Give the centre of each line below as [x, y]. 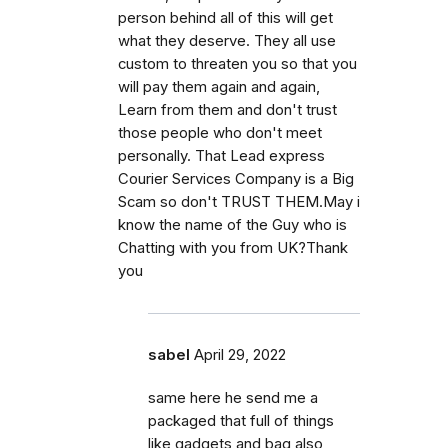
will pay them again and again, [219, 87]
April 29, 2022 [240, 355]
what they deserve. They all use [227, 41]
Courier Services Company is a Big [236, 179]
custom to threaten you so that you [237, 64]
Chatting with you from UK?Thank [233, 248]
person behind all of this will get [225, 18]
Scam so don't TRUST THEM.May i [239, 202]
